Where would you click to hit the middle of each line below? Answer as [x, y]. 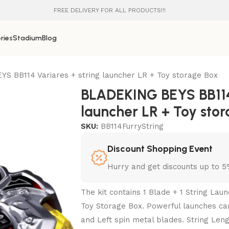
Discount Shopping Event [160, 149]
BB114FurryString [132, 126]
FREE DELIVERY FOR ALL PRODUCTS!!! [110, 10]
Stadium [27, 38]
